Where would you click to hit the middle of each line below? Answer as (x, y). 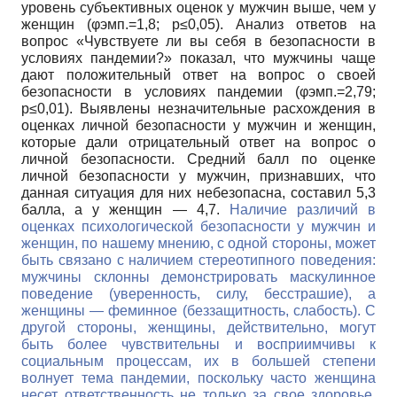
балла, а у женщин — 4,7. (125, 209)
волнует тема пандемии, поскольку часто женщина (198, 378)
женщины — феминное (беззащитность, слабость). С (198, 310)
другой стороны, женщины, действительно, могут (198, 327)
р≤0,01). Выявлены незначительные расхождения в (198, 108)
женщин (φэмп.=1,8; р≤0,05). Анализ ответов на (198, 24)
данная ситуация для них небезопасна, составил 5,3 (198, 192)
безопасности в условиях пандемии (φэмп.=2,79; (198, 91)
